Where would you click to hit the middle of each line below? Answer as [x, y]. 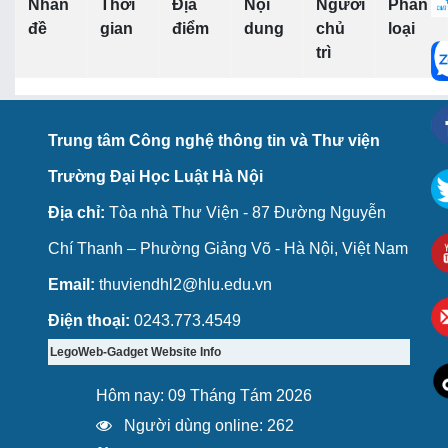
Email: [72, 285]
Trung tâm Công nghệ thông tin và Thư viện [214, 141]
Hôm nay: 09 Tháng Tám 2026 [204, 396]
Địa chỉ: [77, 213]
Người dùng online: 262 [207, 426]
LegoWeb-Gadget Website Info [136, 352]
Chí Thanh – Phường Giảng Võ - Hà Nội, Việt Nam [228, 249]
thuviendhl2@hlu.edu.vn [184, 285]
